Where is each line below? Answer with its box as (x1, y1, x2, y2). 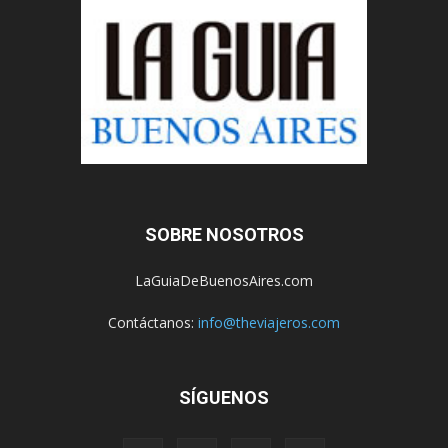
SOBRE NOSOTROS (144, 223, 304, 245)
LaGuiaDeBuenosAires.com (135, 270, 313, 290)
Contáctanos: (108, 312, 198, 332)
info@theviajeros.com (198, 312, 340, 332)
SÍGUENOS (179, 386, 269, 408)
